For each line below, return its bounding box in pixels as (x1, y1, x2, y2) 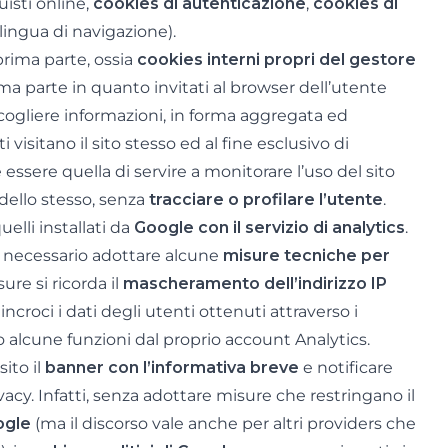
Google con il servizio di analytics (134, 218, 405, 237)
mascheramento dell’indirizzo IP (123, 274, 387, 293)
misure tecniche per (223, 246, 390, 265)
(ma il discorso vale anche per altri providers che (31, 414, 416, 433)
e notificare (299, 358, 393, 377)
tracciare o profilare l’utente (149, 190, 383, 209)
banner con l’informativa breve (45, 358, 299, 377)
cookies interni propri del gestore (137, 50, 416, 69)
